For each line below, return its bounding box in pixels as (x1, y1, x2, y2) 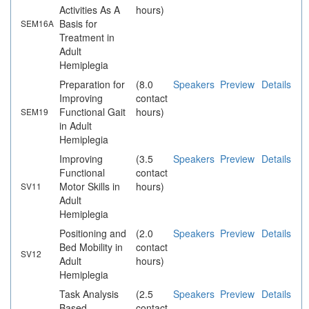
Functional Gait (59, 105, 126, 119)
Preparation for (59, 77, 125, 92)
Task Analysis (59, 287, 119, 301)
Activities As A (59, 3, 120, 17)
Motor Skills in (59, 179, 120, 194)
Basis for (59, 17, 97, 31)
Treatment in (59, 30, 114, 45)
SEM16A (21, 17, 54, 30)
